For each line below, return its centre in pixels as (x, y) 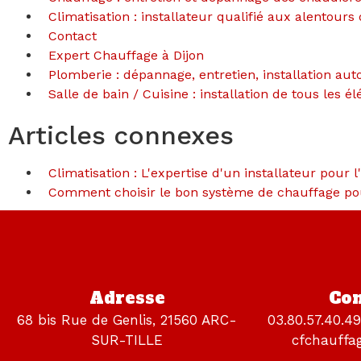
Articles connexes (121, 135)
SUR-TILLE (127, 340)
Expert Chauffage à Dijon (126, 55)
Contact (73, 36)
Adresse (127, 298)
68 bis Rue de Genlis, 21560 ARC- (127, 320)
